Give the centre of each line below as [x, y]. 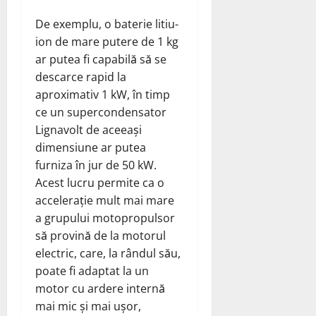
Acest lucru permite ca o [100, 182]
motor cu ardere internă [100, 288]
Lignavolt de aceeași [89, 129]
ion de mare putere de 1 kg [107, 41]
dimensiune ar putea [91, 147]
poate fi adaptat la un [92, 271]
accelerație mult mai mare [105, 200]
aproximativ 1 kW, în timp [103, 94]
